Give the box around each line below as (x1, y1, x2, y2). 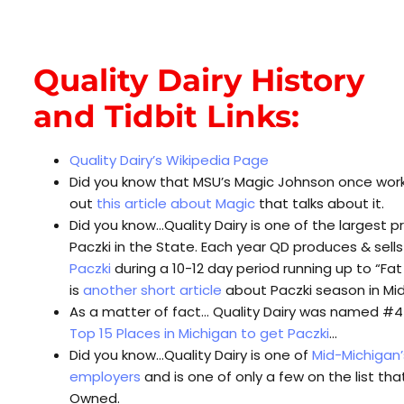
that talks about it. (255, 193, 384, 213)
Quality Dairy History (33, 60, 364, 99)
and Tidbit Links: (33, 96, 299, 135)
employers (69, 366, 141, 386)
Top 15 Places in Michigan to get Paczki (69, 323, 329, 343)
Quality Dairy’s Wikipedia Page (69, 150, 269, 170)
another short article (83, 280, 222, 299)
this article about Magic (96, 193, 255, 213)
